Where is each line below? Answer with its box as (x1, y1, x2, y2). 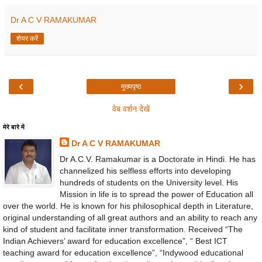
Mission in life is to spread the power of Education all (59, 189, 253, 199)
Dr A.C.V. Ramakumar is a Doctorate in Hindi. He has (59, 154, 256, 164)
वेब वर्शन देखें (112, 104, 150, 113)
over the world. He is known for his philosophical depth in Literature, (3, 201, 253, 211)
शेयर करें (16, 34, 38, 43)
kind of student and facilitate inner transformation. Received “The (3, 224, 243, 234)
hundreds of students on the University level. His (59, 177, 238, 187)
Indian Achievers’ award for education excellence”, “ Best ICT (3, 236, 227, 246)
